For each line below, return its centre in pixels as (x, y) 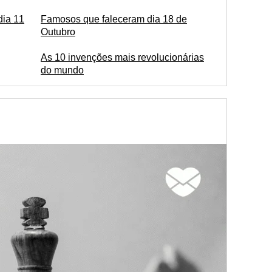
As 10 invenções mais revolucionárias (122, 57)
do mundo (62, 70)
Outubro (58, 32)
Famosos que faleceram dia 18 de (114, 19)
